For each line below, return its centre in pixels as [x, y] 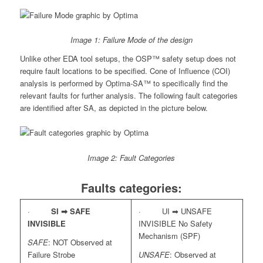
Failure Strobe [51, 254]
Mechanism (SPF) [169, 235]
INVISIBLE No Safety [175, 223]
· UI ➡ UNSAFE [175, 211]
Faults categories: [131, 187]
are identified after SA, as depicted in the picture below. [114, 108]
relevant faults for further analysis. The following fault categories [129, 96]
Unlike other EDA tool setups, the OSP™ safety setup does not [128, 59]
